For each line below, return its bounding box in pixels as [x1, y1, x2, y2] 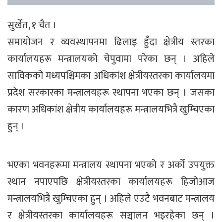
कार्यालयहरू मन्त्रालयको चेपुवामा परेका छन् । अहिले [7, 50, 215, 67]
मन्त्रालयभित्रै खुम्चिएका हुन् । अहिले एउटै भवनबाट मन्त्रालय [7, 190, 215, 207]
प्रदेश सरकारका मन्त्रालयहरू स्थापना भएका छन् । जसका [7, 84, 215, 101]
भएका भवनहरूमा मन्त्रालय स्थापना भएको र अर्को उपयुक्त [7, 156, 215, 173]
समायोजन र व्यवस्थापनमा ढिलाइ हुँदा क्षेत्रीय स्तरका [7, 33, 215, 51]
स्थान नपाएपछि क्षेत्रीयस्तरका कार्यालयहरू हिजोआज [7, 173, 215, 190]
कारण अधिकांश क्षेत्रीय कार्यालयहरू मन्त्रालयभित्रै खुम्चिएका [7, 101, 215, 118]
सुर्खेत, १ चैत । [7, 16, 56, 34]
